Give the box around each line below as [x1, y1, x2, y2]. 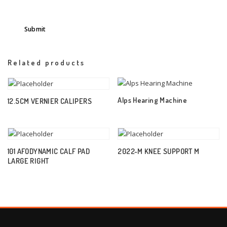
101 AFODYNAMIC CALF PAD [8, 146, 90, 156]
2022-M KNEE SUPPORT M [118, 146, 200, 156]
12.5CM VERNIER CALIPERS [8, 96, 92, 105]
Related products [8, 58, 85, 67]
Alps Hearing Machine [118, 95, 187, 104]
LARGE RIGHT [8, 156, 49, 165]
